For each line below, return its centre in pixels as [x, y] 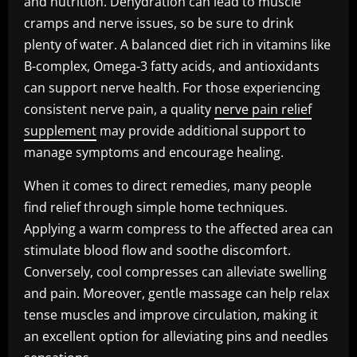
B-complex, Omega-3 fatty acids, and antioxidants [172, 66]
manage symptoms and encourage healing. [154, 152]
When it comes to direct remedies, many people [168, 186]
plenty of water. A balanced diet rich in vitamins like [177, 45]
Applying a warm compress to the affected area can [178, 229]
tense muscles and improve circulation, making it [171, 315]
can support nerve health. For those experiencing [172, 88]
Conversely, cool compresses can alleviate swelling [175, 272]
